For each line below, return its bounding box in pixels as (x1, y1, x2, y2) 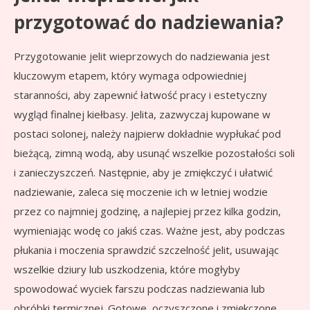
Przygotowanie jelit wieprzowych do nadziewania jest (14, 49, 270, 64)
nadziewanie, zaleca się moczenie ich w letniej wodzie (14, 185, 268, 199)
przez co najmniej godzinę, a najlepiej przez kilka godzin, (14, 204, 281, 219)
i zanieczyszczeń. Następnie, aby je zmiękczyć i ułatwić (14, 165, 273, 180)
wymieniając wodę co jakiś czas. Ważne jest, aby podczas (14, 224, 285, 238)
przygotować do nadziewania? (14, 10, 284, 35)
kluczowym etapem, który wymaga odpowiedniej (14, 69, 246, 83)
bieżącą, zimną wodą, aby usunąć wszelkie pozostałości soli (14, 146, 295, 161)
